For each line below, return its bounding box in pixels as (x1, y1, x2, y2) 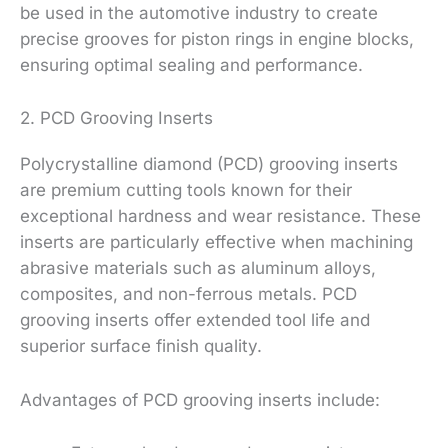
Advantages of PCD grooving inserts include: (20, 389, 380, 410)
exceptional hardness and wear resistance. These (20, 206, 421, 227)
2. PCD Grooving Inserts (20, 108, 213, 129)
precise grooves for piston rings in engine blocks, (20, 29, 414, 50)
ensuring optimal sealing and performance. (20, 55, 363, 76)
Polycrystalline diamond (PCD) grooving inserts (20, 154, 398, 175)
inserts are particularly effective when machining (20, 232, 413, 253)
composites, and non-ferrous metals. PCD (20, 284, 357, 305)
